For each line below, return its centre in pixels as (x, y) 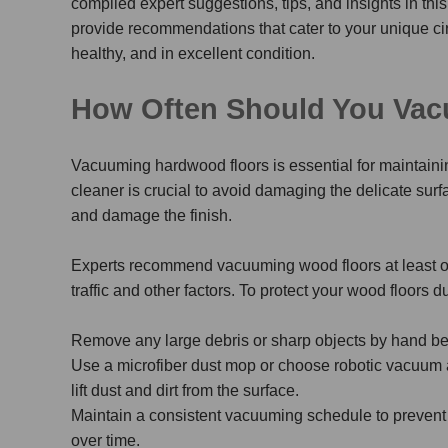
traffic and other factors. (153, 290)
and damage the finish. (151, 215)
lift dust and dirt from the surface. (185, 390)
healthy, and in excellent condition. (193, 53)
